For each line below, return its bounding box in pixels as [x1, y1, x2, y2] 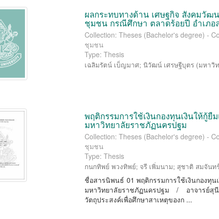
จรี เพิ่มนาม [140, 162, 174, 171]
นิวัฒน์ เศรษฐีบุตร [143, 60, 195, 69]
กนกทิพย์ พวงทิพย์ [85, 162, 136, 171]
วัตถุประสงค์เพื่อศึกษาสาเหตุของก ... [85, 195, 193, 204]
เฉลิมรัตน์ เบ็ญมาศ [85, 60, 140, 69]
